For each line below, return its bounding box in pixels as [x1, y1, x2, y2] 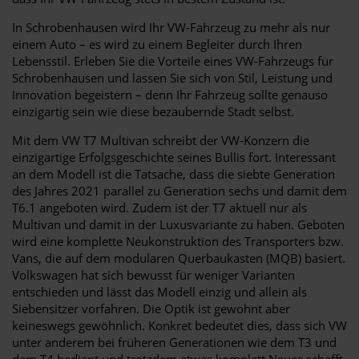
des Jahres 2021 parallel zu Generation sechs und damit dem [12, 182, 347, 199]
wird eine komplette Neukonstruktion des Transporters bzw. [12, 232, 344, 249]
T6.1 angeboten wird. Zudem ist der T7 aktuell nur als [12, 199, 307, 216]
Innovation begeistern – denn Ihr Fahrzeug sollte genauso [12, 86, 328, 103]
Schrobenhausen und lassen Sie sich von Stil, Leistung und [12, 69, 333, 86]
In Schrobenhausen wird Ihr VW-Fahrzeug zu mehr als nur [12, 18, 330, 35]
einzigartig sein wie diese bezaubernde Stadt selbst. [12, 103, 294, 119]
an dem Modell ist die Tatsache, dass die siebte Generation [12, 165, 335, 182]
